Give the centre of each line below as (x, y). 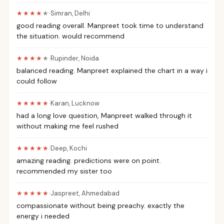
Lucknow (85, 103)
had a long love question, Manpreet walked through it (104, 115)
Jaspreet (65, 193)
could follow (37, 81)
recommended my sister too (64, 171)
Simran (61, 13)
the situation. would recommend (70, 36)
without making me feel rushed (67, 126)
